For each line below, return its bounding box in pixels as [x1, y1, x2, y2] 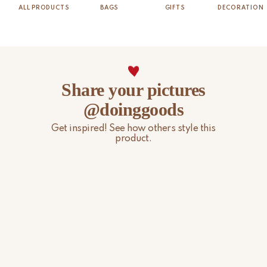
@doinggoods [83, 99, 184, 119]
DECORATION [217, 5, 264, 11]
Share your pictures [61, 79, 206, 100]
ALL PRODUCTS [18, 5, 70, 11]
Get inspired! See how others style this [51, 123, 216, 133]
